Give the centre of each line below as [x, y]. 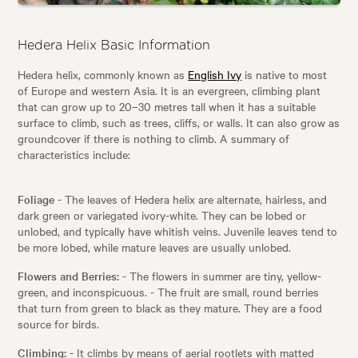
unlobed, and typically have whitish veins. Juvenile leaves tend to [178, 231]
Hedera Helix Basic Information [114, 46]
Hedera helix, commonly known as [103, 75]
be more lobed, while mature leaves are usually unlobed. [155, 247]
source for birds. [59, 324]
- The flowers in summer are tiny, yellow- [221, 276]
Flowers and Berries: [69, 276]
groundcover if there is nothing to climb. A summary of [154, 139]
